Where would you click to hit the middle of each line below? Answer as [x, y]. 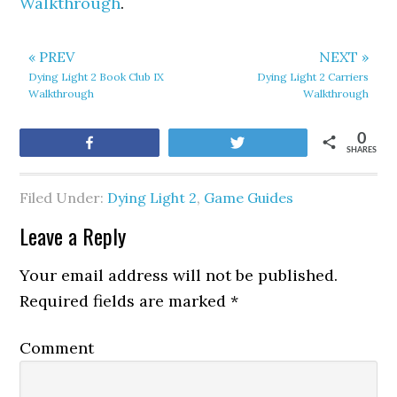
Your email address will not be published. [179, 275]
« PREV [52, 57]
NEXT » [343, 57]
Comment [57, 348]
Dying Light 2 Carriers [312, 77]
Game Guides [249, 198]
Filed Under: [64, 198]
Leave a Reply [73, 236]
